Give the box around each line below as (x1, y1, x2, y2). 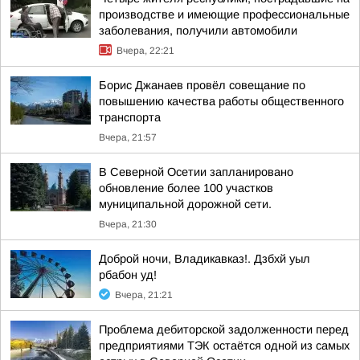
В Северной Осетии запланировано (99, 166, 293, 178)
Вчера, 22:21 (117, 45, 174, 56)
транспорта (99, 111, 161, 124)
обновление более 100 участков (99, 182, 273, 194)
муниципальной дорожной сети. (99, 198, 272, 211)
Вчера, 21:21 (115, 289, 173, 301)
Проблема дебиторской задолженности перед (99, 323, 349, 336)
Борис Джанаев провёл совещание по (99, 79, 305, 92)
